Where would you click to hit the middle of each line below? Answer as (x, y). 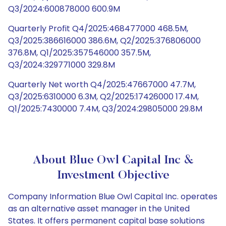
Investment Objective (113, 176)
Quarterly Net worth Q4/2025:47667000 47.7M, (102, 84)
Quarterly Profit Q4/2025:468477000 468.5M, (98, 29)
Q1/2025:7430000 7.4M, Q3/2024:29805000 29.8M (105, 109)
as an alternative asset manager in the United (99, 209)
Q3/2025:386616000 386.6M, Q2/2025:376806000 (104, 41)
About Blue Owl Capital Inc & (113, 160)
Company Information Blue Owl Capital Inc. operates (113, 196)
